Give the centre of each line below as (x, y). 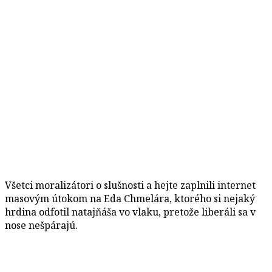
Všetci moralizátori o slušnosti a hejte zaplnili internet (130, 185)
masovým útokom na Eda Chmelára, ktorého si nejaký (130, 198)
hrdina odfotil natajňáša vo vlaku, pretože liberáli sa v (130, 212)
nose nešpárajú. (41, 225)
